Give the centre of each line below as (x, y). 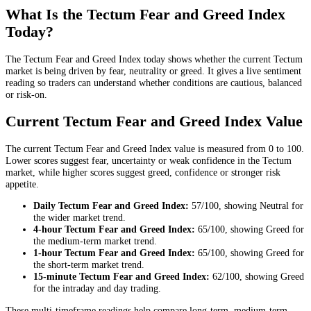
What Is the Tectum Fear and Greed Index (145, 15)
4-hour (48, 229)
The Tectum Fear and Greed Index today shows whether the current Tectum (154, 59)
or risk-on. (26, 95)
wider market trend (85, 218)
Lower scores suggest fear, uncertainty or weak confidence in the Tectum (149, 161)
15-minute (55, 277)
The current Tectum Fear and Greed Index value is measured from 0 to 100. (155, 149)
